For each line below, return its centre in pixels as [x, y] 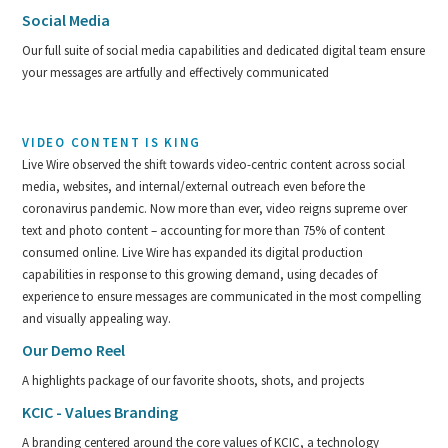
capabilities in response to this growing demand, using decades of [200, 274]
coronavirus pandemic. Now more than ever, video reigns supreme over [215, 208]
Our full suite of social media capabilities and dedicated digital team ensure [224, 50]
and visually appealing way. [97, 318]
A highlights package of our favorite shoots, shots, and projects [193, 380]
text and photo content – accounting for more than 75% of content [204, 230]
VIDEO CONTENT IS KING [112, 142]
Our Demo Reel [74, 349]
